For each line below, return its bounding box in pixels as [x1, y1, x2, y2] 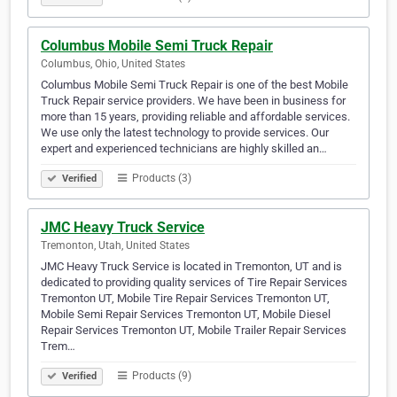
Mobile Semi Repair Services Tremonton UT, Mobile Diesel [41, 307, 331, 322]
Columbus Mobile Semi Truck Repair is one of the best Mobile [41, 78, 348, 92]
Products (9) [129, 370, 191, 383]
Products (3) [129, 172, 191, 185]
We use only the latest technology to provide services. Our [41, 126, 329, 140]
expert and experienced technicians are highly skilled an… [41, 142, 327, 156]
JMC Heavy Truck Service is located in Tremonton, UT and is [41, 260, 342, 274]
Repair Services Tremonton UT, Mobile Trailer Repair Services [41, 323, 346, 338]
